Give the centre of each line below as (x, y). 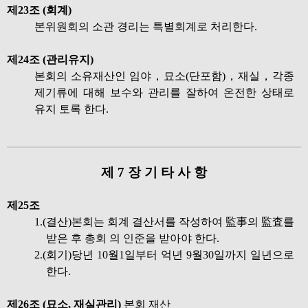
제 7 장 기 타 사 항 (154, 172)
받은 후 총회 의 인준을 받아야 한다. (133, 238)
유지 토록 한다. (71, 109)
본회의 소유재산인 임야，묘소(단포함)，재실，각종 (164, 76)
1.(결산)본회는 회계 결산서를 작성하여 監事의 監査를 (164, 222)
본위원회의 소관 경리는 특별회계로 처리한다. (146, 26)
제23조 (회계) (39, 10)
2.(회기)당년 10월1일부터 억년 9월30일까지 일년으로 (164, 255)
